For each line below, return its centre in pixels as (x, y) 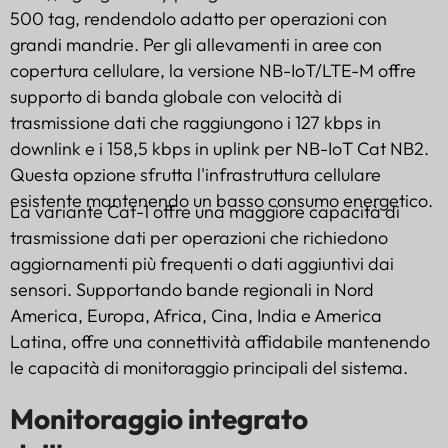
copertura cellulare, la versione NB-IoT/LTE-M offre (213, 70)
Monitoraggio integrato (159, 418)
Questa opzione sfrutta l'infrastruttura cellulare (195, 174)
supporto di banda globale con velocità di (176, 96)
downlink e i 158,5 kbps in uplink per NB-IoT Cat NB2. (219, 148)
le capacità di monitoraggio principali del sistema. (209, 367)
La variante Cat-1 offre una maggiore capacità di (205, 211)
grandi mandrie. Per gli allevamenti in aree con (196, 44)
